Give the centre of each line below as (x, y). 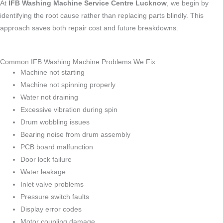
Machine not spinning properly (68, 85)
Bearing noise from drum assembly (76, 134)
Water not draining (50, 97)
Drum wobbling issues (55, 122)
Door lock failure (46, 159)
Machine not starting (53, 72)
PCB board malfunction (57, 147)
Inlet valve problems (52, 184)
